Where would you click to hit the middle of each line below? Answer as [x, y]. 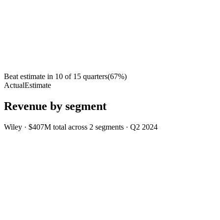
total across [71, 127]
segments [110, 127]
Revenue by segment [55, 106]
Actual [14, 85]
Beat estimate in [28, 77]
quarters [95, 77]
